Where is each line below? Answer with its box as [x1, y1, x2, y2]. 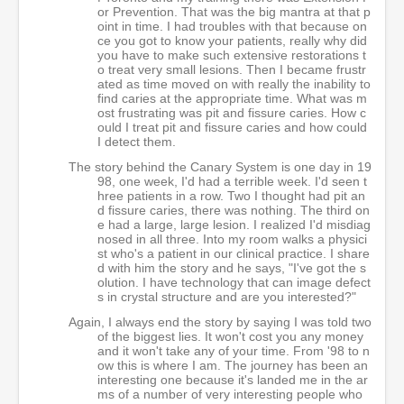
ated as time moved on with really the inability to [97, 77, 371, 91]
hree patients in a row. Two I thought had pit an [97, 188, 365, 203]
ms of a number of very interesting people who [97, 387, 363, 401]
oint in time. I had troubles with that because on [97, 19, 367, 33]
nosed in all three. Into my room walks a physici [97, 232, 367, 246]
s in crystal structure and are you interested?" [97, 289, 356, 304]
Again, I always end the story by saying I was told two [69, 315, 372, 329]
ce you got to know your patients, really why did [97, 33, 367, 48]
